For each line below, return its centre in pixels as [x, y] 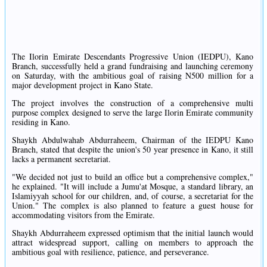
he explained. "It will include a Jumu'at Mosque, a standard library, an [133, 187]
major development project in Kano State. [83, 85]
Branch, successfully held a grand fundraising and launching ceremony [133, 66]
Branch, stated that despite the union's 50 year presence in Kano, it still [133, 150]
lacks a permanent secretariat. [61, 159]
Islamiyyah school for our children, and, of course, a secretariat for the [133, 196]
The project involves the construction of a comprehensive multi [133, 103]
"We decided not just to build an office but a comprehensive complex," [133, 177]
